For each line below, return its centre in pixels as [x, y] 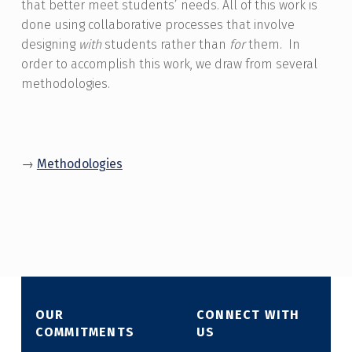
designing [49, 45]
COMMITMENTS [84, 332]
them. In [272, 45]
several [296, 64]
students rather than [165, 45]
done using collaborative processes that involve [158, 25]
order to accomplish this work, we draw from [148, 64]
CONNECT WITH [248, 315]
